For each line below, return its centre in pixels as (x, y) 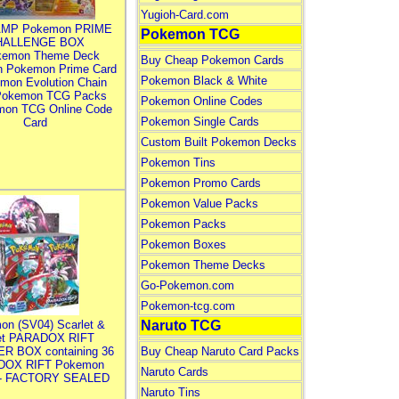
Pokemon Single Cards (199, 122)
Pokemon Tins (178, 163)
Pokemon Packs (183, 224)
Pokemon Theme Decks (203, 265)
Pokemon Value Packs (199, 204)
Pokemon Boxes (183, 244)
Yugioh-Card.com (184, 15)
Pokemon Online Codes (201, 101)
